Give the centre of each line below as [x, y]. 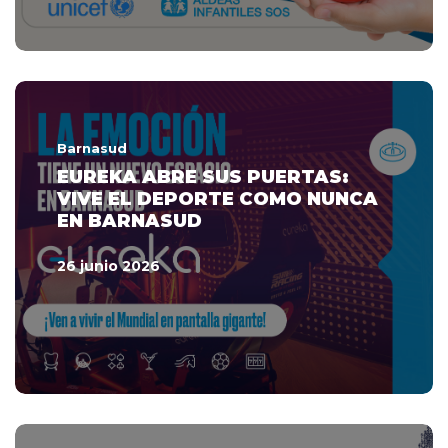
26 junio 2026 [108, 265]
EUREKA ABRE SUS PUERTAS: [203, 176]
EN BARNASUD [129, 220]
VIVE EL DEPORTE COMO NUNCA [217, 198]
